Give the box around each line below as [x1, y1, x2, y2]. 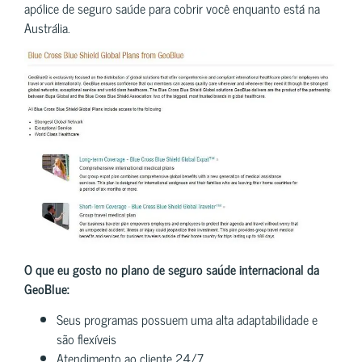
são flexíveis [57, 328, 116, 350]
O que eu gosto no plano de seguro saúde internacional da [24, 258, 319, 280]
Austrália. [24, 16, 70, 38]
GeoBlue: [24, 277, 69, 299]
